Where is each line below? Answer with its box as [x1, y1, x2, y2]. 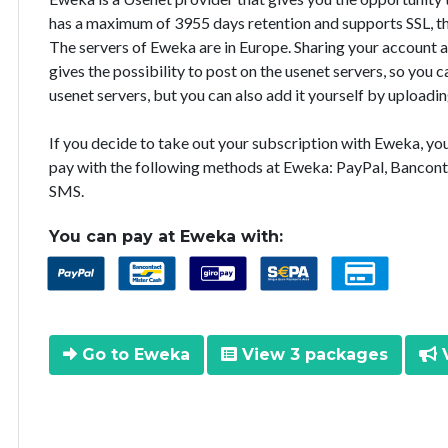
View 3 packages [237, 344, 388, 364]
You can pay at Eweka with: [49, 226, 283, 246]
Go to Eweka [77, 344, 190, 364]
